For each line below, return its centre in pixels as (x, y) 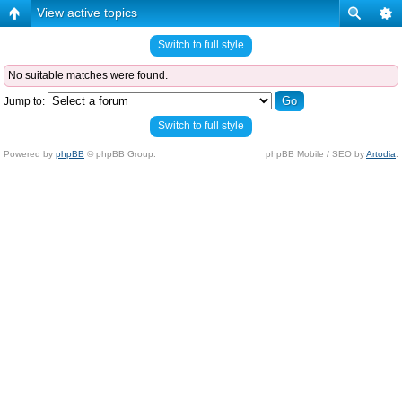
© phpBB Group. (120, 154)
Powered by (30, 154)
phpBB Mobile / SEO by (316, 154)
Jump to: (24, 101)
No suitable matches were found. (88, 75)
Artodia (381, 154)
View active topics (87, 13)
